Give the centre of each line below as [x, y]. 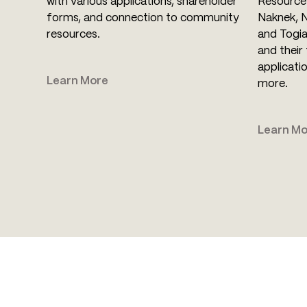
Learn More [77, 82]
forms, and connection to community [143, 19]
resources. [73, 35]
